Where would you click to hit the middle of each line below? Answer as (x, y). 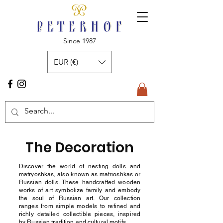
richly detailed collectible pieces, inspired (80, 214)
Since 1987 (80, 41)
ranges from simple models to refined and (80, 206)
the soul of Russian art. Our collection (80, 198)
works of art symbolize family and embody (80, 190)
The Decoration (80, 148)
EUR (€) (66, 62)
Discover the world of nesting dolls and (80, 167)
